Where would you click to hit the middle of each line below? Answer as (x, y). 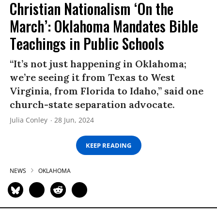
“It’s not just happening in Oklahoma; (98, 64)
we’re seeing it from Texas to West (92, 77)
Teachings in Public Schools (87, 44)
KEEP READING (108, 145)
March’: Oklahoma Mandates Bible (104, 26)
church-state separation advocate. (92, 105)
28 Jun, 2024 (74, 120)
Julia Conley (29, 120)
